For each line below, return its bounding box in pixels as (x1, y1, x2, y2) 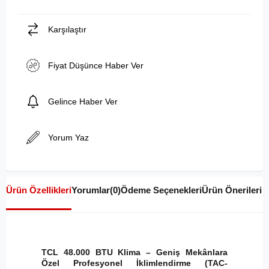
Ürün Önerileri (202, 184, 262, 195)
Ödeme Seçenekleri (121, 184, 202, 195)
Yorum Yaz (48, 132, 89, 142)
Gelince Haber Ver (48, 96, 118, 106)
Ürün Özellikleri (6, 184, 71, 195)
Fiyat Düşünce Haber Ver (48, 60, 144, 70)
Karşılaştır (48, 24, 86, 34)
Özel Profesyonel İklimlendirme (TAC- (41, 258, 228, 268)
